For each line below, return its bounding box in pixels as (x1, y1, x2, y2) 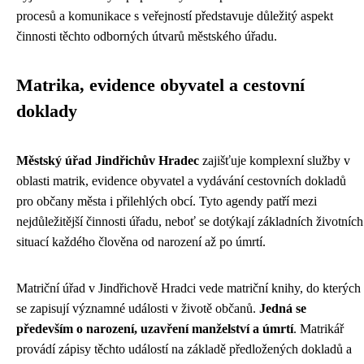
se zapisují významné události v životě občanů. (16, 301, 259, 316)
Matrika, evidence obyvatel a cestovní (16, 76, 305, 96)
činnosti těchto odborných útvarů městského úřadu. (16, 29, 277, 44)
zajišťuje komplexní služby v (199, 154, 350, 168)
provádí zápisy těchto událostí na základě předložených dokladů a (16, 342, 352, 357)
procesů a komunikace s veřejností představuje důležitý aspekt (16, 9, 333, 24)
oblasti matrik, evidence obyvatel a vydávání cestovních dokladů (16, 174, 346, 188)
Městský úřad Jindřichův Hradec (16, 154, 199, 168)
